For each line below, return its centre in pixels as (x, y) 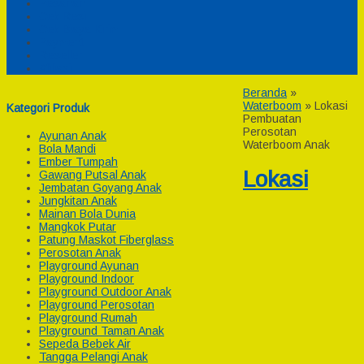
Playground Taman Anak (102, 331)
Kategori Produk (48, 108)
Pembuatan (272, 119)
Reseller (61, 55)
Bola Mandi (67, 149)
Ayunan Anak (73, 136)
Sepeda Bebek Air (85, 344)
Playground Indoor (87, 279)
